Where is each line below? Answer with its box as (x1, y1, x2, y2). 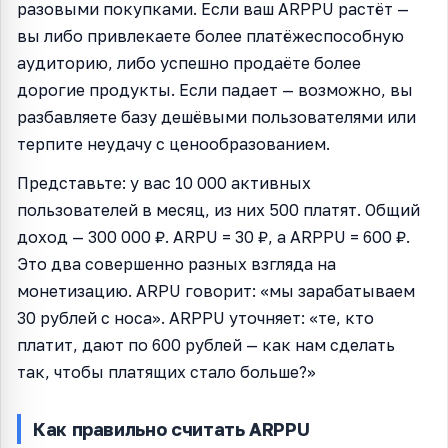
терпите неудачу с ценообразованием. (17, 133, 330, 154)
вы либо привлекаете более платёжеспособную (17, 25, 404, 46)
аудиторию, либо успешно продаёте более (17, 52, 361, 73)
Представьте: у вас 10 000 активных (17, 172, 311, 193)
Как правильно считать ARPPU (33, 417, 310, 440)
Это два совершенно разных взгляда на (17, 253, 336, 274)
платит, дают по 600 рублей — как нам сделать (17, 334, 395, 355)
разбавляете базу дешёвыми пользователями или (17, 106, 416, 127)
